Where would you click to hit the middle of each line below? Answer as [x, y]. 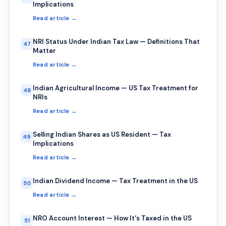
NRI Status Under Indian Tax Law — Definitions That [116, 41]
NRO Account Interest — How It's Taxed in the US [112, 218]
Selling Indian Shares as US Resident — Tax [102, 134]
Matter [44, 50]
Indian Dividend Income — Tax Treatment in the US [115, 181]
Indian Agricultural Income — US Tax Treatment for [116, 88]
